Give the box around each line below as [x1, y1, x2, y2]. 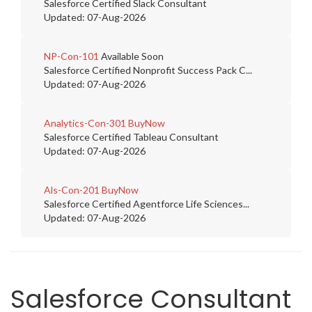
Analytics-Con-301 [44, 117, 126, 129]
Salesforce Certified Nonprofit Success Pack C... [44, 64, 252, 76]
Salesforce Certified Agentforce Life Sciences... [44, 198, 249, 210]
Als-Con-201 [44, 184, 100, 196]
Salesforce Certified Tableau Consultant [44, 131, 219, 143]
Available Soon [99, 50, 164, 62]
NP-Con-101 [44, 50, 99, 62]
